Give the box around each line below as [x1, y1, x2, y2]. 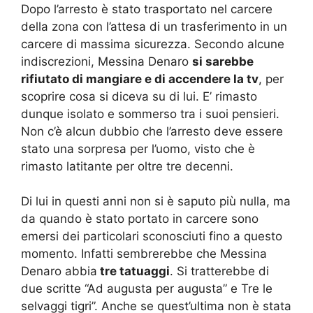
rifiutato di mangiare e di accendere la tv [21, 71, 259, 86]
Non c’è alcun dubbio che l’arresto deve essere [21, 124, 283, 138]
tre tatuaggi [97, 264, 170, 279]
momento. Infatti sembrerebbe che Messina [21, 247, 267, 261]
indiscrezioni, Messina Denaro [21, 54, 192, 68]
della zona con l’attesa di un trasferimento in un [21, 19, 287, 34]
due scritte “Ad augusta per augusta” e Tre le [21, 282, 272, 296]
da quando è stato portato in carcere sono [21, 212, 259, 226]
